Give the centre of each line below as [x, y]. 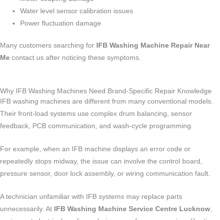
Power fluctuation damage [61, 23]
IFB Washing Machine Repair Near [153, 46]
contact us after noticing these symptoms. [75, 58]
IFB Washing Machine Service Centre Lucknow [132, 209]
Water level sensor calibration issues [77, 11]
